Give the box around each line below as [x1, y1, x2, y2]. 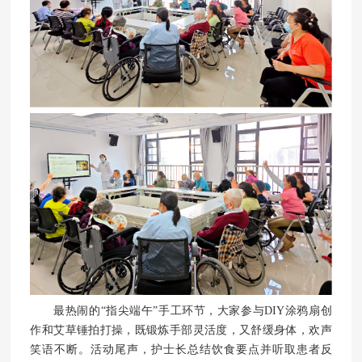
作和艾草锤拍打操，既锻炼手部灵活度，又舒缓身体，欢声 [30, 323, 332, 337]
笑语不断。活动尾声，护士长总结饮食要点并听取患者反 [30, 343, 332, 356]
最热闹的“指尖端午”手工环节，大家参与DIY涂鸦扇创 [53, 304, 332, 318]
